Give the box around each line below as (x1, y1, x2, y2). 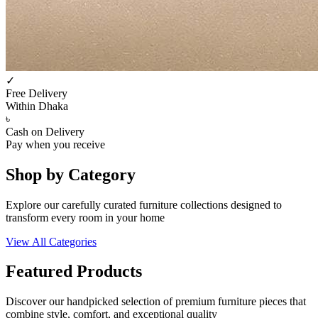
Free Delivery (6, 87, 67, 99)
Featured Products (6, 262, 142, 281)
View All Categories (6, 235, 97, 248)
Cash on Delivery (6, 125, 84, 138)
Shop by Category (6, 165, 136, 184)
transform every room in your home (6, 211, 165, 224)
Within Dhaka (6, 99, 68, 112)
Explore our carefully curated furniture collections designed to (6, 198, 282, 211)
